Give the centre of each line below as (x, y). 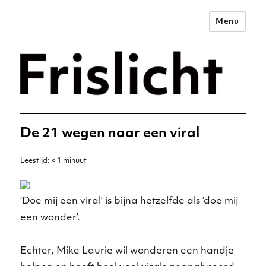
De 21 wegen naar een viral (110, 134)
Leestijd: (36, 161)
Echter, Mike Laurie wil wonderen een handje (127, 251)
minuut (75, 161)
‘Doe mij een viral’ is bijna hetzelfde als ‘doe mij (129, 201)
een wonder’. (50, 218)
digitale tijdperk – (111, 53)
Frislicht (62, 75)
